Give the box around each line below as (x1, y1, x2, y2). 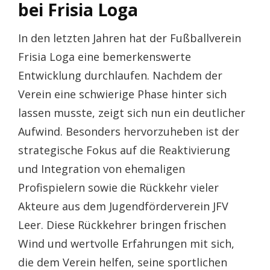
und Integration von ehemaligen (18, 162, 185, 176)
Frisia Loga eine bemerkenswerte (18, 49, 191, 64)
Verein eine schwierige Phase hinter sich (18, 87, 227, 101)
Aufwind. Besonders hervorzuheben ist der (18, 124, 239, 139)
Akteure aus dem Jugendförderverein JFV (18, 199, 228, 213)
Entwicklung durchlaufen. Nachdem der (18, 68, 222, 83)
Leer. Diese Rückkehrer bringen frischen (18, 218, 226, 232)
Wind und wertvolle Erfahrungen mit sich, (18, 236, 234, 251)
